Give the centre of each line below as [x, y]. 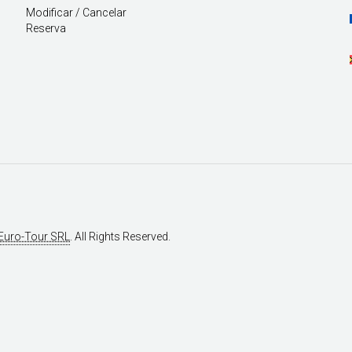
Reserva [46, 29]
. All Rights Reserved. [120, 236]
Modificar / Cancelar [77, 13]
